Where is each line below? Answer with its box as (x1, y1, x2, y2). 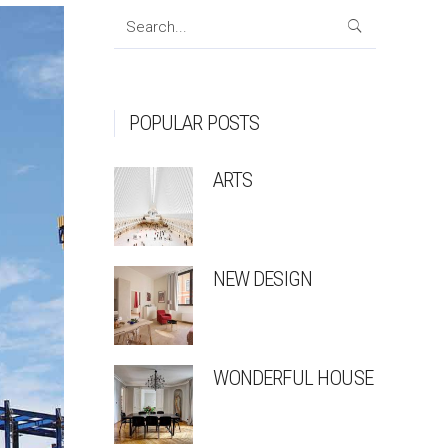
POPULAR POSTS (128, 111, 260, 135)
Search (112, 8, 162, 26)
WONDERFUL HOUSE (212, 366, 373, 390)
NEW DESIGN (212, 267, 313, 291)
